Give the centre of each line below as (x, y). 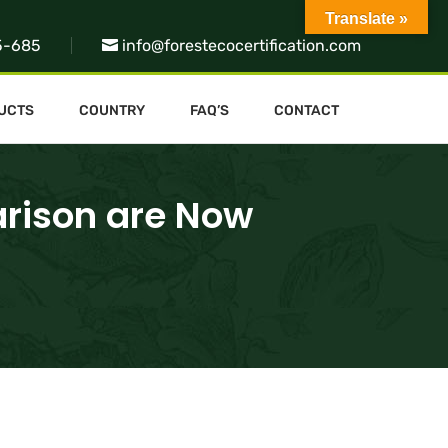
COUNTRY (112, 110)
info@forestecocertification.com (241, 45)
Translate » (366, 18)
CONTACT (306, 110)
